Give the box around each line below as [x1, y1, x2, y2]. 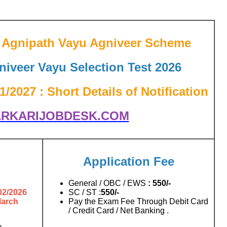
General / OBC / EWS [68, 178, 148, 187]
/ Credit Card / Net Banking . [68, 206, 169, 215]
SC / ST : [68, 187, 101, 197]
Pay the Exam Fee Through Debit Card [68, 197, 208, 206]
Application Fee [83, 154, 174, 168]
